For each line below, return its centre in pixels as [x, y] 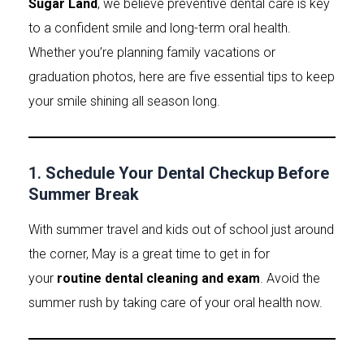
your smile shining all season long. [124, 101]
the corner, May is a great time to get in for [149, 254]
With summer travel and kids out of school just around [181, 230]
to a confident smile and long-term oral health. [160, 28]
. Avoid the [290, 278]
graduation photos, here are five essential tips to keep [182, 77]
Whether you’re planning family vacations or [152, 52]
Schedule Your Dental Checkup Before [187, 173]
